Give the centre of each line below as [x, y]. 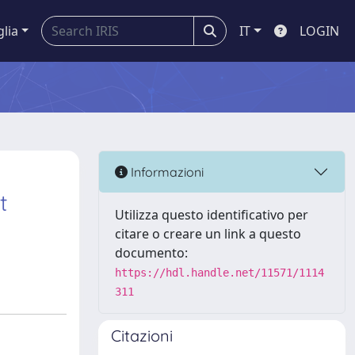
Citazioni [142, 336]
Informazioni [166, 172]
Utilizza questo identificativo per [212, 215]
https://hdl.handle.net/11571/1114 [219, 273]
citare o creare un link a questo [208, 234]
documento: [151, 253]
